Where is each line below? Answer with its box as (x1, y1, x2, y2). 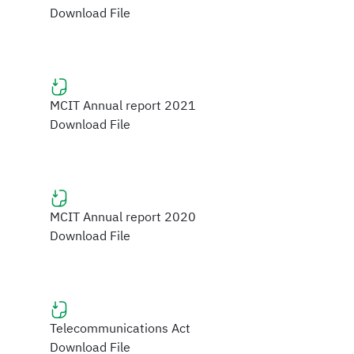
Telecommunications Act (50, 318, 190, 338)
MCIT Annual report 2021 (50, 96, 196, 115)
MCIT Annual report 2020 (50, 207, 196, 227)
